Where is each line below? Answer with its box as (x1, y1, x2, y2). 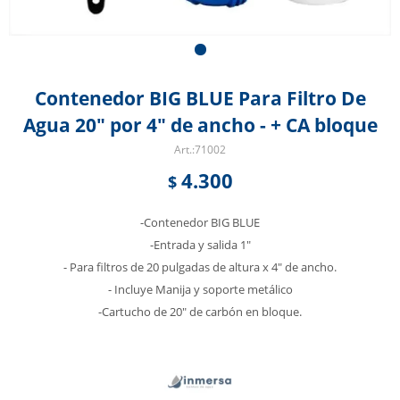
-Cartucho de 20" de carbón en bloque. (98, 304, 302, 320)
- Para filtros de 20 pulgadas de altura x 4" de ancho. (63, 259, 337, 275)
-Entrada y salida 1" (149, 237, 251, 253)
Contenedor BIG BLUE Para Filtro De (34, 86, 366, 111)
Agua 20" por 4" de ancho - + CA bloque (22, 112, 378, 137)
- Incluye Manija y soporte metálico (107, 281, 293, 297)
